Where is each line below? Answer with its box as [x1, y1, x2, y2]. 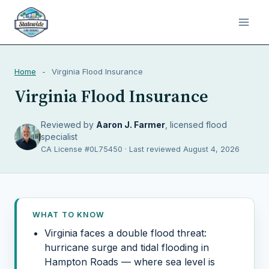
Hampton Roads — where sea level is [44, 256, 215, 268]
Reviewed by [41, 119, 96, 130]
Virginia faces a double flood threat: [44, 227, 207, 239]
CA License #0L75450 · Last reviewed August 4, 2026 [41, 145, 240, 154]
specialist [41, 131, 77, 142]
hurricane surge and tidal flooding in [44, 241, 209, 253]
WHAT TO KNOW [32, 210, 105, 219]
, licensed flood [165, 119, 227, 130]
